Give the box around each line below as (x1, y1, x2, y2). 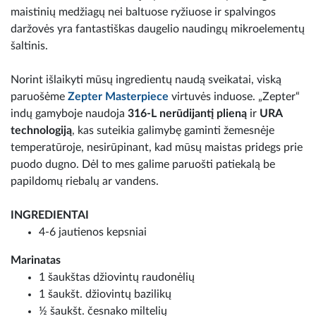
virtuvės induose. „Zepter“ (169, 90, 300, 102)
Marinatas (11, 254, 61, 266)
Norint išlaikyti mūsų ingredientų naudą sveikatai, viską (11, 73, 281, 85)
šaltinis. (11, 39, 48, 51)
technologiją (11, 124, 72, 136)
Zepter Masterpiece (68, 90, 169, 102)
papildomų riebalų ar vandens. (11, 175, 164, 187)
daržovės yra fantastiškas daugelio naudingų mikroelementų (11, 23, 305, 35)
